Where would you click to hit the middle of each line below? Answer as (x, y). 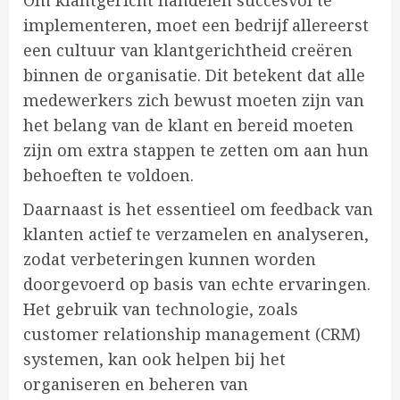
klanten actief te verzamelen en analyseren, (196, 234)
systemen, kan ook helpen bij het (154, 359)
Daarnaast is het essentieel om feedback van (198, 209)
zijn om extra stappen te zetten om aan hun (196, 150)
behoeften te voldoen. (108, 175)
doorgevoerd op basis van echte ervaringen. (197, 284)
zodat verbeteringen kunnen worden (170, 259)
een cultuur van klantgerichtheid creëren (188, 50)
